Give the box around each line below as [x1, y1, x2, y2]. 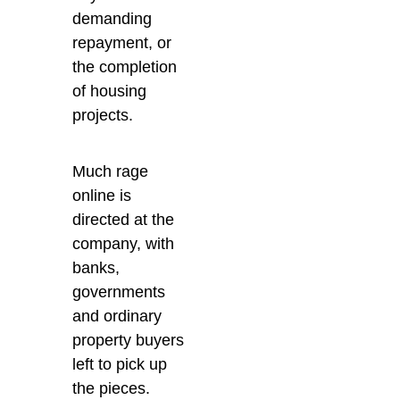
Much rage [72, 162, 149, 180]
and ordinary [72, 306, 162, 325]
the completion [72, 57, 178, 76]
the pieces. [72, 379, 151, 397]
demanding [72, 9, 153, 28]
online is [72, 186, 132, 204]
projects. [72, 105, 134, 124]
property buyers [72, 330, 185, 349]
